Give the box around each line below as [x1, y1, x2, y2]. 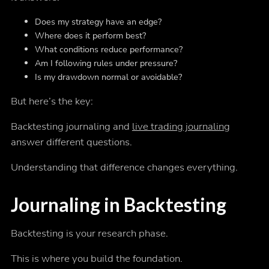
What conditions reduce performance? [34, 43, 183, 56]
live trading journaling [131, 119, 230, 134]
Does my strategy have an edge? [34, 16, 162, 28]
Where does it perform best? [34, 29, 146, 42]
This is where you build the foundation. [10, 252, 183, 266]
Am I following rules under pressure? [34, 57, 177, 70]
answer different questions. [10, 135, 132, 150]
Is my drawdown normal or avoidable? [34, 71, 182, 83]
